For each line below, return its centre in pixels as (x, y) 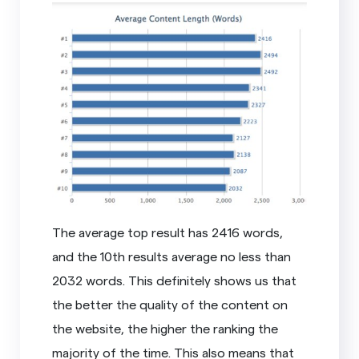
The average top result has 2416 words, (168, 232)
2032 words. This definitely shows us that (175, 280)
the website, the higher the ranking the (165, 328)
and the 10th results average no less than (172, 256)
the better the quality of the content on (170, 304)
